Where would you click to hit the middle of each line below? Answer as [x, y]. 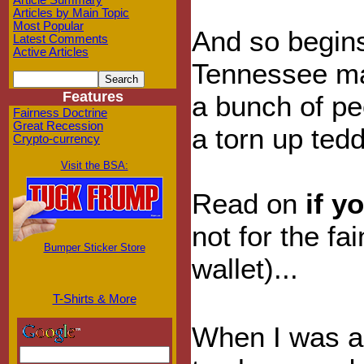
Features [93, 97]
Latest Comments [61, 39]
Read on [249, 204]
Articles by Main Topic [71, 13]
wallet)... [245, 269]
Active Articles [51, 52]
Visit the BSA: [94, 165]
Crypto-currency [56, 139]
